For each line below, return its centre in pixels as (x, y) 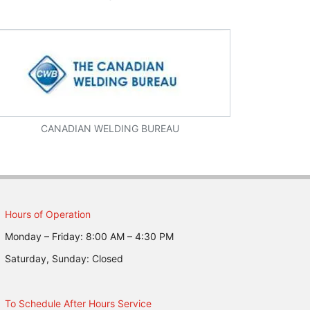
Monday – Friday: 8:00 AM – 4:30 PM (89, 237)
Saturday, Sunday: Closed (64, 259)
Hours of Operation (47, 215)
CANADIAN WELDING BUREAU (110, 129)
